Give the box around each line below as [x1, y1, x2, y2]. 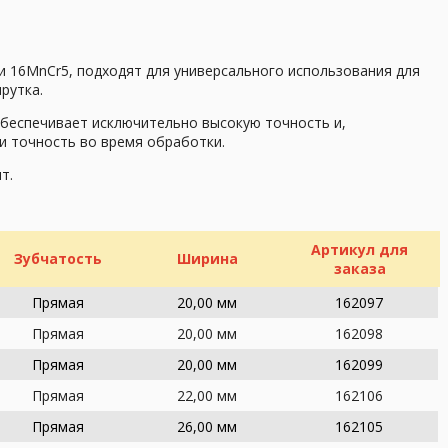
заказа [333, 258, 386, 278]
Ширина [177, 248, 238, 268]
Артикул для [311, 239, 408, 259]
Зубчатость [14, 248, 102, 268]
